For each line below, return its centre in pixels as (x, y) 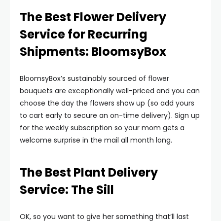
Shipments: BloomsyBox (93, 52)
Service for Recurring (84, 34)
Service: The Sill (67, 190)
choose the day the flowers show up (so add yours (107, 103)
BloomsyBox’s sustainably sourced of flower (94, 78)
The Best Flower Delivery (93, 17)
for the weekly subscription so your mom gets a (102, 128)
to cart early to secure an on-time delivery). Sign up (110, 115)
